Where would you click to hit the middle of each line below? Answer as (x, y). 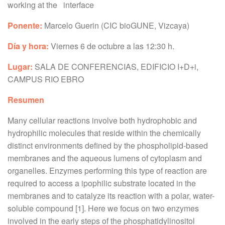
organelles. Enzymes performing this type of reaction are (107, 171)
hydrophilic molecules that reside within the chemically (104, 133)
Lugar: (21, 67)
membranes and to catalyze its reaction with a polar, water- (111, 196)
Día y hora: (29, 46)
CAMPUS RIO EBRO (46, 79)
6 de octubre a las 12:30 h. (127, 46)
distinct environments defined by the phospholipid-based (108, 145)
